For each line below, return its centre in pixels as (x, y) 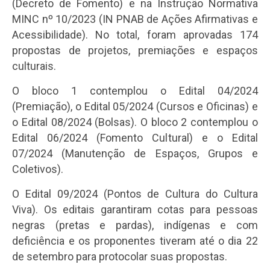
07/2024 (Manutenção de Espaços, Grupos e (135, 154)
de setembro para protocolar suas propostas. (120, 257)
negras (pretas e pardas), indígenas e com (135, 225)
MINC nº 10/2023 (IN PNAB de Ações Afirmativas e (135, 19)
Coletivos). (39, 169)
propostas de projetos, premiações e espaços (135, 51)
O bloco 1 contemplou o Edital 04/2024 (135, 91)
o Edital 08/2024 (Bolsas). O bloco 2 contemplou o (135, 122)
